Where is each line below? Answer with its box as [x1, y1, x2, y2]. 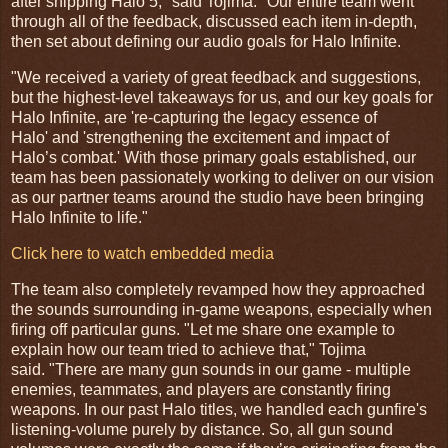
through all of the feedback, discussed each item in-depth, [11, 13, 417, 31]
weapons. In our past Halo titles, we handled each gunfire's [11, 400, 427, 418]
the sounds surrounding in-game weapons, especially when [11, 300, 432, 318]
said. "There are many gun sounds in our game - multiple [11, 360, 411, 378]
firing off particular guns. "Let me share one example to [11, 320, 395, 338]
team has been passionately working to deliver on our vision [11, 169, 434, 187]
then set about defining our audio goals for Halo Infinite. [11, 33, 401, 51]
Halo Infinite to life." [11, 209, 148, 227]
